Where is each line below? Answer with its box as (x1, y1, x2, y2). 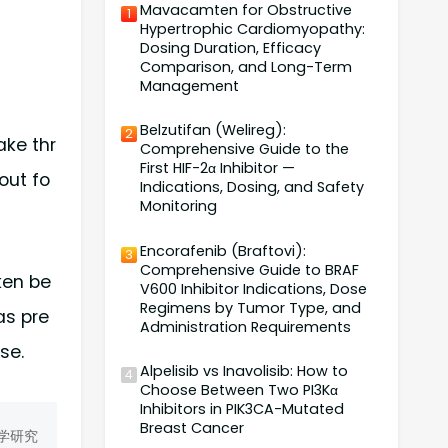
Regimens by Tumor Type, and (140, 297, 362, 318)
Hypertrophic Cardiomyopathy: (140, 18, 366, 39)
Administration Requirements (140, 316, 352, 337)
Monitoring (140, 196, 218, 217)
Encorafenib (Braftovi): (140, 240, 307, 261)
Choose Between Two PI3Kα (140, 380, 339, 401)
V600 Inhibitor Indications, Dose (140, 278, 368, 299)
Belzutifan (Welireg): (140, 120, 287, 141)
